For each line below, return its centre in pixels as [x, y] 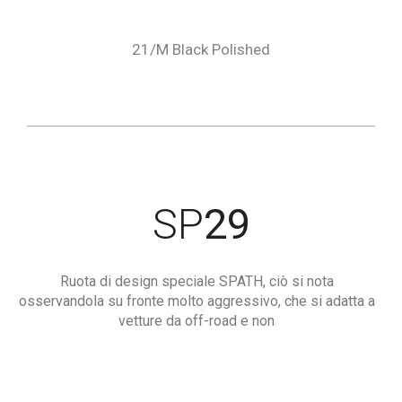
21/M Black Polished [201, 49]
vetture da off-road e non [197, 321]
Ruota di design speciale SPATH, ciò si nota [197, 281]
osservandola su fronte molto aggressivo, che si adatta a [197, 301]
